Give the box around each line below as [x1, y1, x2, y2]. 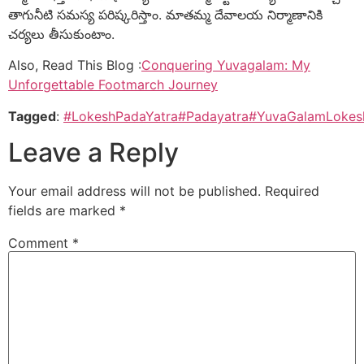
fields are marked [8, 202, 119, 219]
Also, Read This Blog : [8, 57, 141, 74]
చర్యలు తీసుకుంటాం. [8, 25, 115, 42]
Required [265, 183, 319, 200]
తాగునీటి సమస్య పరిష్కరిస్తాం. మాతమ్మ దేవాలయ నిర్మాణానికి [8, 6, 323, 23]
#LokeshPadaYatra [63, 107, 178, 124]
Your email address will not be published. [8, 183, 261, 200]
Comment [8, 235, 72, 252]
